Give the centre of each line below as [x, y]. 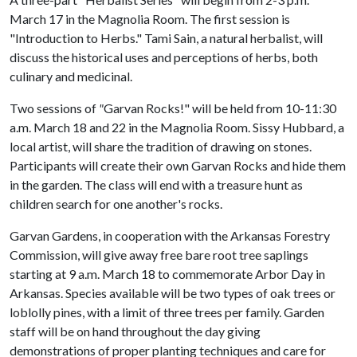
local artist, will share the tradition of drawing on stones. [161, 146]
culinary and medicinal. [71, 76]
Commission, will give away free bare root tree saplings [159, 255]
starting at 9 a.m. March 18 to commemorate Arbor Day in [167, 274]
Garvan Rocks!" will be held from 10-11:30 [220, 108]
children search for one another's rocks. [116, 204]
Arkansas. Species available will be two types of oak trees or [173, 293]
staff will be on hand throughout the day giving [135, 331]
